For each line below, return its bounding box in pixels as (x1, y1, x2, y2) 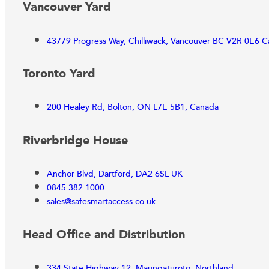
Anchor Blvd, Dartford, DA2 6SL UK (47, 168, 183, 181)
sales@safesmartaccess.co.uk (47, 195, 156, 209)
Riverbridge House (23, 130, 128, 150)
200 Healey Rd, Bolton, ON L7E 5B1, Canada (47, 101, 219, 115)
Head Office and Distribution (23, 225, 185, 244)
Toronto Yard (23, 64, 95, 83)
